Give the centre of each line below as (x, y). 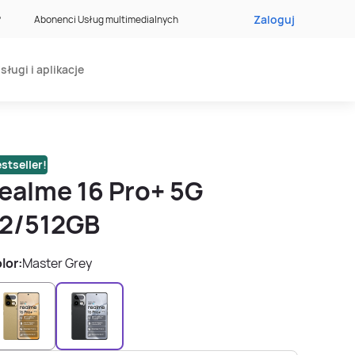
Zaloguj (274, 19)
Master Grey (57, 263)
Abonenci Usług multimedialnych (106, 19)
